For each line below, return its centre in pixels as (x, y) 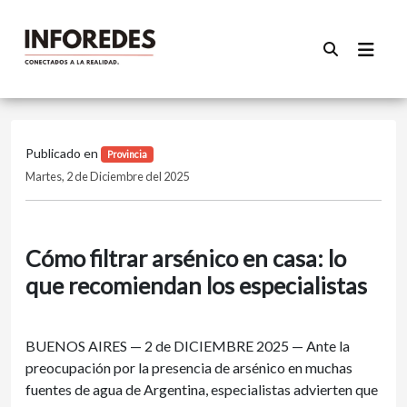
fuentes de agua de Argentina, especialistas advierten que (202, 389)
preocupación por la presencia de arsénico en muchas (189, 367)
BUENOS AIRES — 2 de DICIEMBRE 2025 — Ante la (188, 346)
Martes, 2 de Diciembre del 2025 (107, 176)
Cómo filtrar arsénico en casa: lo (186, 258)
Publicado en (63, 153)
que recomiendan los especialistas (196, 285)
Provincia (127, 154)
